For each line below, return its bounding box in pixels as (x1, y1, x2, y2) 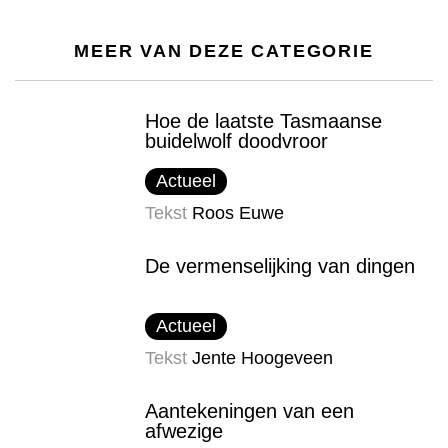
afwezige (145, 420, 223, 443)
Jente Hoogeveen (192, 348, 333, 369)
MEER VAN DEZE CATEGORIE (74, 41, 374, 62)
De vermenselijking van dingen (145, 255, 415, 278)
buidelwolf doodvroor (145, 130, 328, 153)
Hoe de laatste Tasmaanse (145, 110, 382, 133)
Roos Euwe (192, 203, 284, 224)
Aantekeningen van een (145, 400, 354, 423)
